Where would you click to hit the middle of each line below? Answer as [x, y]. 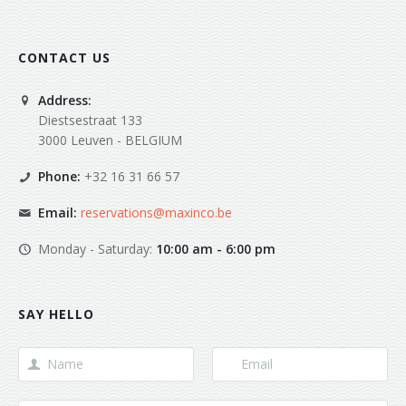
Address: [65, 101]
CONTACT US [64, 58]
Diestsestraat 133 [90, 121]
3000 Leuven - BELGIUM [110, 140]
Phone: [59, 177]
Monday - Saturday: [97, 249]
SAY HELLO [56, 314]
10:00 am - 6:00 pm [216, 249]
